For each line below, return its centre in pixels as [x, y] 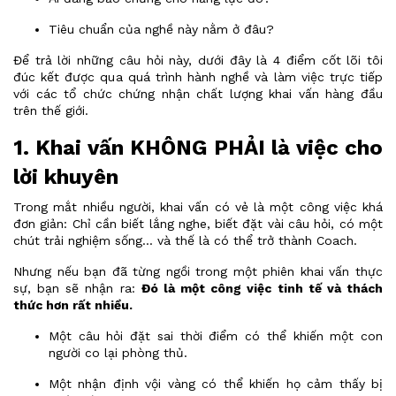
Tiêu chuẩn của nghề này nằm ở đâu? [161, 29]
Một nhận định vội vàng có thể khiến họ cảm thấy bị [216, 384]
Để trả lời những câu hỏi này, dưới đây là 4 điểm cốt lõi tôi [198, 60]
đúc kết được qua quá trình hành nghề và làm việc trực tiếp [198, 77]
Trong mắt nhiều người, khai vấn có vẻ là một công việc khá [198, 207]
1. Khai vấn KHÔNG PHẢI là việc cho [198, 148]
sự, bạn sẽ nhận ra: [77, 288]
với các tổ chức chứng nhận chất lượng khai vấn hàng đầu [198, 94]
